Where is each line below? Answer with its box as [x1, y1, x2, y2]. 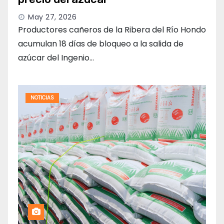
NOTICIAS [30, 94, 54, 102]
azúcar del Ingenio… [18, 52, 94, 64]
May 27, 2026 [28, 12, 76, 22]
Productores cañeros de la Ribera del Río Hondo [18, 24, 206, 36]
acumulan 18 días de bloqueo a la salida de [18, 38, 183, 50]
